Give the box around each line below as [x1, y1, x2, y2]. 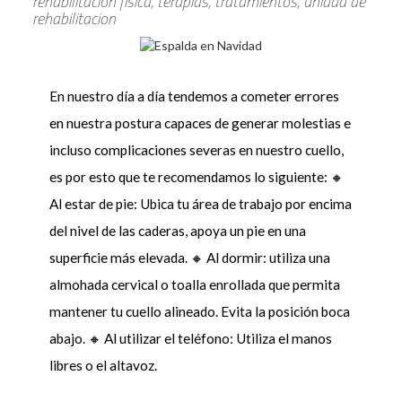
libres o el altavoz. [48, 357, 157, 374]
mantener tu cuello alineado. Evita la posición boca [48, 303, 350, 320]
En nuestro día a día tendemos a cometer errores [48, 88, 339, 105]
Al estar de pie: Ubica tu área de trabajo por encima [48, 196, 352, 213]
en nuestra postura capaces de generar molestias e [48, 115, 351, 132]
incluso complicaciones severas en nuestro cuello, [48, 142, 344, 159]
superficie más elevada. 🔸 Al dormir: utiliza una [48, 249, 330, 267]
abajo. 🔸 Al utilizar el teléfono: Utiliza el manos [48, 330, 332, 347]
